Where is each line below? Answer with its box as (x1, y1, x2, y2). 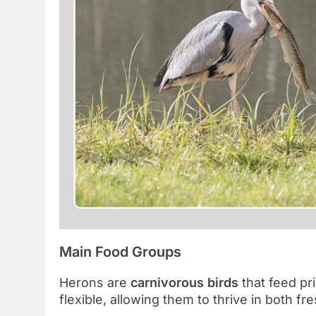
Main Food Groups (59, 243, 181, 260)
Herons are (59, 274, 130, 290)
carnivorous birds (130, 274, 238, 290)
